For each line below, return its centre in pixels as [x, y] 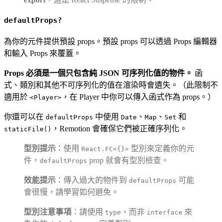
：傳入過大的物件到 [92, 180]
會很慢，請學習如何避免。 [71, 192]
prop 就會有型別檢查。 [128, 160]
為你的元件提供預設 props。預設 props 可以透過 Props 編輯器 [111, 41]
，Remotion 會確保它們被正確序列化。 [119, 128]
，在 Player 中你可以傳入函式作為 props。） [139, 97]
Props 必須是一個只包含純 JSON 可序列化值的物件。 [98, 73]
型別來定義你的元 [162, 148]
